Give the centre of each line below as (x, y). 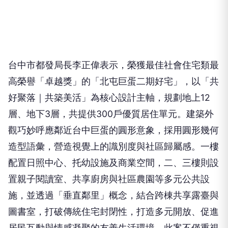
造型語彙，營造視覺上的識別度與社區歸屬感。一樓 (113, 130)
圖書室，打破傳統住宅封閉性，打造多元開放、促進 (113, 195)
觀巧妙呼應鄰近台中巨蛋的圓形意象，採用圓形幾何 (113, 114)
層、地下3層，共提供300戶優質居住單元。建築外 (111, 98)
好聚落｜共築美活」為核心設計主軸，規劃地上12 (109, 81)
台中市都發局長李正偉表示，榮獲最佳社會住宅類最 (113, 49)
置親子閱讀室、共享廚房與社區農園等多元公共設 (109, 163)
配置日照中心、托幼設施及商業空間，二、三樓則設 (113, 147)
